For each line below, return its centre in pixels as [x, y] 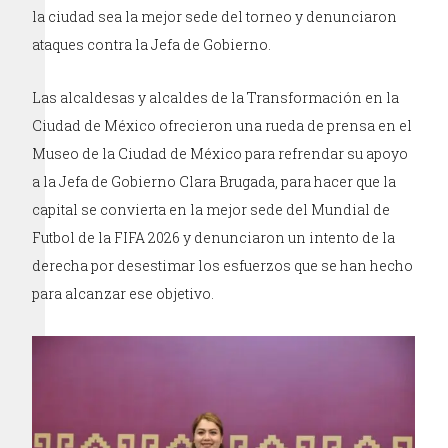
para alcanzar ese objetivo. [123, 293]
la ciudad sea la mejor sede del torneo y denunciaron [215, 16]
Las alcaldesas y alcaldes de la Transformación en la [216, 97]
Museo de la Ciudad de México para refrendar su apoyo [220, 153]
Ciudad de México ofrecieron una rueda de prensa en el [222, 125]
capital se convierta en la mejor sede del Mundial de [211, 209]
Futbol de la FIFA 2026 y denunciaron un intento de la [214, 237]
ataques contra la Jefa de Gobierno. [152, 44]
